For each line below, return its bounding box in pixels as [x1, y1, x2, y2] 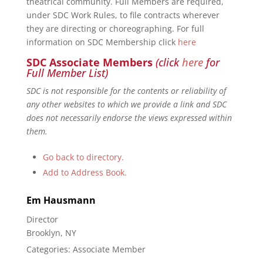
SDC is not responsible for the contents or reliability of [26, 85, 226, 96]
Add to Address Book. [42, 167, 127, 178]
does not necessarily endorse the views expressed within [26, 112, 232, 123]
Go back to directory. [42, 151, 124, 163]
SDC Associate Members [26, 55, 153, 69]
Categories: [26, 244, 73, 255]
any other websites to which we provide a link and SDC [26, 99, 227, 110]
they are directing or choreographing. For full [26, 23, 204, 34]
